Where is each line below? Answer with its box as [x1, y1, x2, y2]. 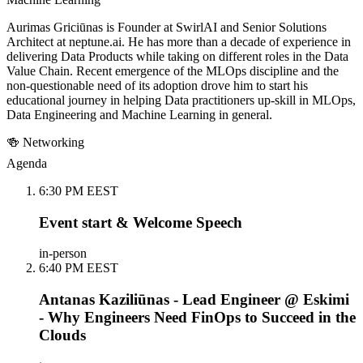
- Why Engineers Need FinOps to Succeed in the [39, 309, 356, 326]
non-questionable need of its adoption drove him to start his [6, 78, 308, 92]
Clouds [39, 327, 86, 344]
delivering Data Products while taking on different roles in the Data [6, 49, 348, 63]
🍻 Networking [6, 135, 84, 149]
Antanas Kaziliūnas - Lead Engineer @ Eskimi [39, 291, 349, 308]
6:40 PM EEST [39, 261, 118, 275]
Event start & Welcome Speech [39, 213, 242, 231]
